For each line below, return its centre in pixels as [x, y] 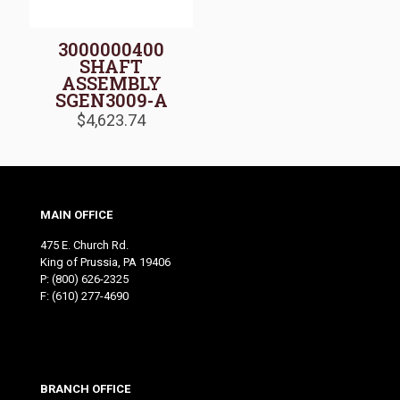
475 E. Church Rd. [84, 246]
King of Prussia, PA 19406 [105, 262]
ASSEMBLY [111, 83]
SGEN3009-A [111, 100]
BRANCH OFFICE [85, 389]
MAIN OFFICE [76, 215]
